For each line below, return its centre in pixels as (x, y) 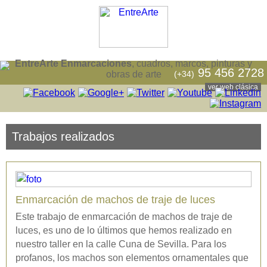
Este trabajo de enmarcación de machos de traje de (124, 217)
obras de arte (133, 74)
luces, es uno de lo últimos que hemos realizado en (124, 230)
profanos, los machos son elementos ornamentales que (132, 258)
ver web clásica (233, 87)
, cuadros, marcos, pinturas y (192, 64)
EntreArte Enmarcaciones (73, 64)
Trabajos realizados (63, 136)
